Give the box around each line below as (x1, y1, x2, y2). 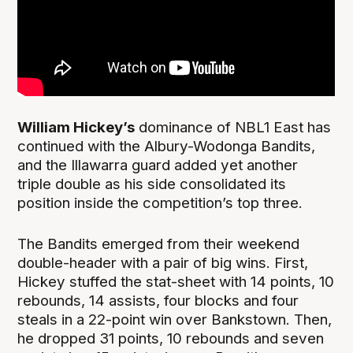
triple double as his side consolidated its (17, 174, 287, 193)
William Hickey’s (17, 117, 136, 136)
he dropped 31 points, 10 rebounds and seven (17, 329, 325, 347)
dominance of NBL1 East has (135, 117, 332, 136)
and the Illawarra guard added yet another (17, 155, 299, 174)
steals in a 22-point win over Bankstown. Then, (17, 310, 333, 329)
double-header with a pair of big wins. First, (17, 253, 309, 272)
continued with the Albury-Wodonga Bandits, (17, 136, 316, 155)
